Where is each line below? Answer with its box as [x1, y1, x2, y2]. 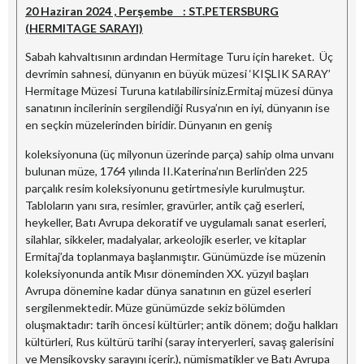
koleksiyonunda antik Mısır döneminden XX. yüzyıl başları [25, 266, 309, 280]
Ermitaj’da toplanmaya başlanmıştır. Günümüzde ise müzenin [25, 249, 326, 263]
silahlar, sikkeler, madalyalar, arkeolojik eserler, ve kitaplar [25, 232, 306, 246]
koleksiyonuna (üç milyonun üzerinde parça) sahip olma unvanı [25, 146, 334, 161]
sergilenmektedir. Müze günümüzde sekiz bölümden [25, 300, 285, 314]
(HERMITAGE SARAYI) [25, 21, 143, 36]
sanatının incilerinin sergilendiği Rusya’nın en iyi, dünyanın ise [25, 101, 330, 115]
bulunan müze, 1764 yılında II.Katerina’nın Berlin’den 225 [25, 163, 308, 178]
